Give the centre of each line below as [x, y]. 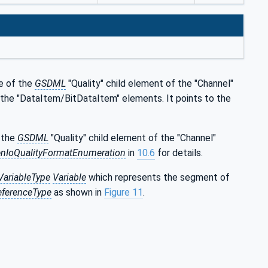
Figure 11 [124, 193]
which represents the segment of [158, 178]
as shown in [78, 193]
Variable [69, 178]
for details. [179, 153]
